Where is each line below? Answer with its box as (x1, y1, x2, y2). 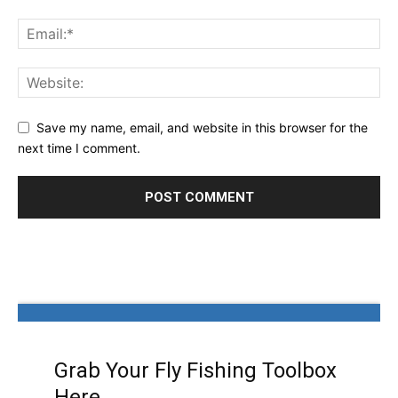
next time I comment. (18, 139, 140, 155)
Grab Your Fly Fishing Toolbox (53, 358, 337, 384)
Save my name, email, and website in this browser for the (36, 119, 368, 135)
